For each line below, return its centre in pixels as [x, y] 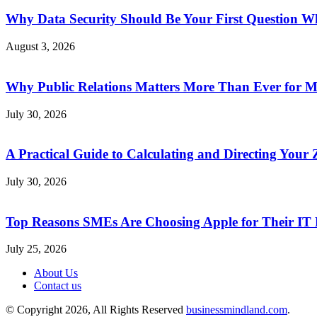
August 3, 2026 [40, 47]
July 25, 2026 [36, 249]
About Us [56, 273]
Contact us [58, 286]
